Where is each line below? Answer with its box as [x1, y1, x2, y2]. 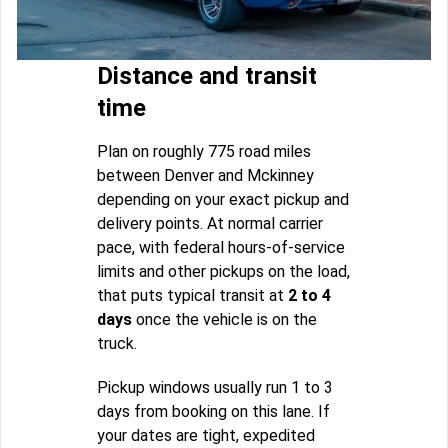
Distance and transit [97, 62, 317, 91]
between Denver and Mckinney [97, 166, 314, 186]
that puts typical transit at [97, 286, 288, 306]
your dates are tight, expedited [97, 426, 315, 446]
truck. [97, 334, 137, 354]
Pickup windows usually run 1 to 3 [97, 378, 333, 398]
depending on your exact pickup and [97, 190, 349, 210]
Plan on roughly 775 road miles [97, 142, 311, 162]
